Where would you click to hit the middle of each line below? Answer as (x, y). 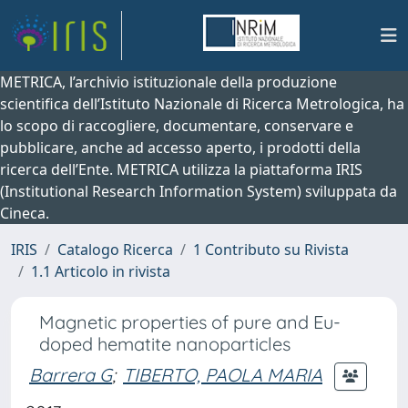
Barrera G (71, 374)
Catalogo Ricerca (115, 250)
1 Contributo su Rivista (271, 250)
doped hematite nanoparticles (165, 344)
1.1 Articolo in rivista (101, 271)
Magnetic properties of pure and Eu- (190, 322)
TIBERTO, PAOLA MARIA (223, 374)
